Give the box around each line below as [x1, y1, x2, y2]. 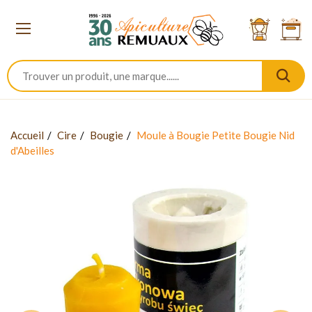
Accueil [10, 128, 44, 141]
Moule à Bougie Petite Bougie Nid [136, 128, 295, 141]
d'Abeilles [10, 143, 54, 157]
